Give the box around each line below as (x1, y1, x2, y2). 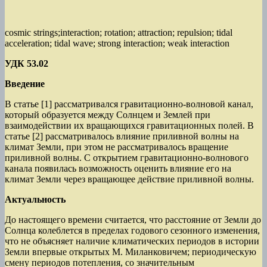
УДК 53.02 (5, 58, 48, 69)
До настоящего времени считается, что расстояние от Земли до (5, 214, 261, 225)
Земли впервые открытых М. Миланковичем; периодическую (5, 246, 256, 257)
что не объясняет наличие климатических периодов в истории (5, 235, 259, 246)
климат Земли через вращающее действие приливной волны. (5, 173, 254, 184)
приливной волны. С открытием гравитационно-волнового (5, 152, 249, 163)
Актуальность (5, 194, 66, 204)
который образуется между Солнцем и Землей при (5, 109, 210, 120)
